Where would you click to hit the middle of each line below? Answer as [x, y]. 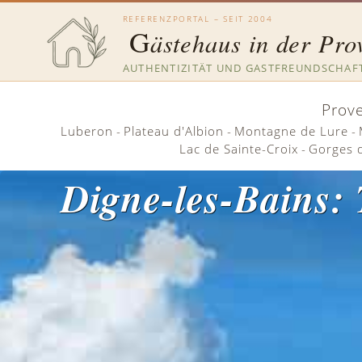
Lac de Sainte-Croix [239, 149]
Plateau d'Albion [173, 131]
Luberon [86, 131]
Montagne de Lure [291, 131]
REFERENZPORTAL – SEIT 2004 [198, 19]
